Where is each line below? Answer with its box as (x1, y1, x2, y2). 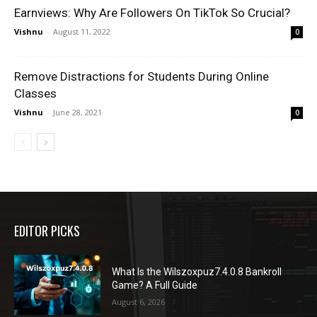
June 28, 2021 (53, 106, 102, 117)
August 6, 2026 (112, 296, 166, 307)
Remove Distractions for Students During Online (14, 69, 269, 83)
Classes (14, 86, 59, 100)
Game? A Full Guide (112, 279, 198, 291)
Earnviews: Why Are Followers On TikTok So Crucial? (14, 5, 290, 20)
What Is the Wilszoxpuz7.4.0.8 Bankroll (112, 265, 282, 277)
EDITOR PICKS (14, 221, 80, 240)
